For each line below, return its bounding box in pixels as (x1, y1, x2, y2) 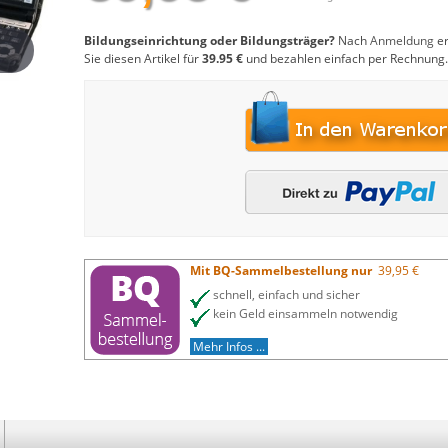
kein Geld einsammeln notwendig (213, 305, 398, 322)
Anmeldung (370, 32, 434, 49)
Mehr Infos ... (190, 338, 268, 355)
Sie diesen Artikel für (84, 50, 202, 67)
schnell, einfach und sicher (213, 286, 360, 303)
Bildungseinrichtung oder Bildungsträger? (84, 32, 335, 49)
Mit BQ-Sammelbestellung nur (190, 262, 375, 279)
